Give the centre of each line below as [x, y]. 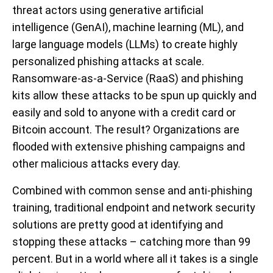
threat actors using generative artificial [108, 10]
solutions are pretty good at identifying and [118, 225]
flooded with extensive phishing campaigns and [129, 147]
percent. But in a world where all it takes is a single [135, 259]
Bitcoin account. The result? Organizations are [126, 130]
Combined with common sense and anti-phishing [132, 191]
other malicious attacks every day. [96, 164]
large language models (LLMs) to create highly [125, 44]
